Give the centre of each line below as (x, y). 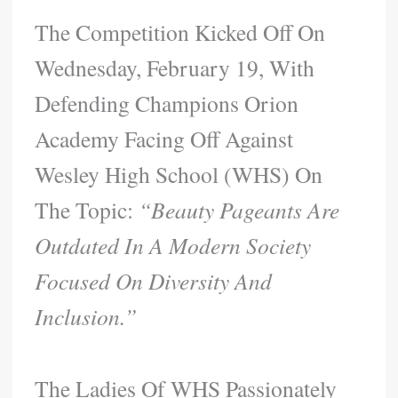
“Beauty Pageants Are (239, 209)
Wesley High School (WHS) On (179, 174)
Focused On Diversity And (154, 280)
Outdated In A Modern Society (173, 245)
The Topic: (87, 209)
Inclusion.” (86, 316)
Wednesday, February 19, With (175, 67)
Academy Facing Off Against (164, 138)
